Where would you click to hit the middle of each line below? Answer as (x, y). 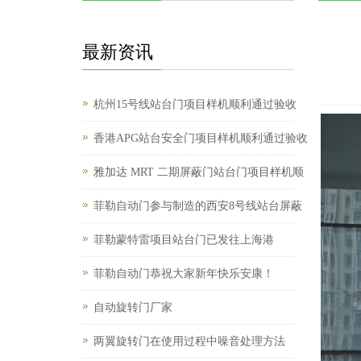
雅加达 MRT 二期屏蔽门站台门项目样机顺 (199, 172)
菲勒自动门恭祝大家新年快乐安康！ (184, 274)
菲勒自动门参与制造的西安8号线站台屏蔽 (198, 206)
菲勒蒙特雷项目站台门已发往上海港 (184, 240)
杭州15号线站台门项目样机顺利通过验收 (195, 104)
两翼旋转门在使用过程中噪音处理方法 (189, 341)
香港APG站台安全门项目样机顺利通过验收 (201, 138)
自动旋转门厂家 (133, 307)
